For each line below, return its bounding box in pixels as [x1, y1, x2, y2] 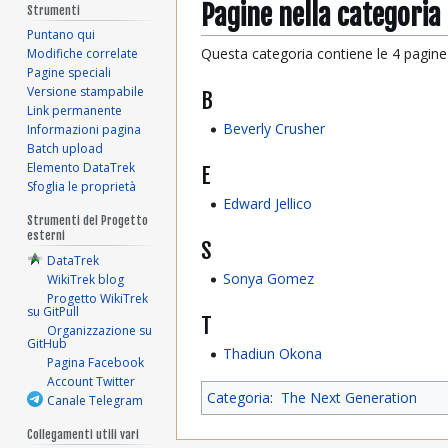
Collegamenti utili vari [27, 427, 140, 443]
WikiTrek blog [47, 271, 125, 289]
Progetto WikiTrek [47, 290, 149, 308]
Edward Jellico [223, 194, 313, 214]
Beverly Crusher [223, 119, 326, 139]
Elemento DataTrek [27, 159, 136, 177]
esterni [27, 228, 66, 244]
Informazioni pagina [27, 121, 142, 139]
